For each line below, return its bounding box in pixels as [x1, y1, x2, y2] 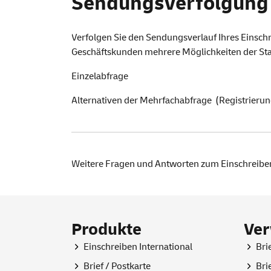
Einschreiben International [83, 241, 192, 253]
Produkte [71, 219, 142, 241]
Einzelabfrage [71, 70, 128, 83]
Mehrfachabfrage [140, 94, 212, 107]
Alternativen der [71, 94, 140, 107]
